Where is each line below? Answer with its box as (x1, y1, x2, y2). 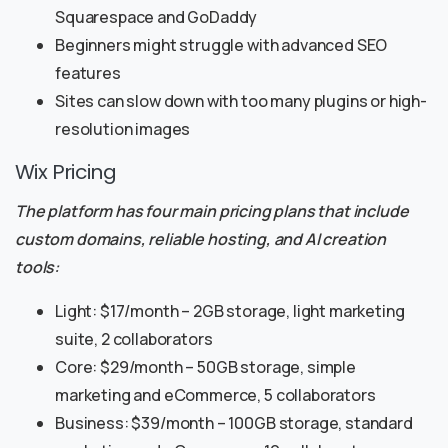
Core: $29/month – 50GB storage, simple (55, 356, 356, 379)
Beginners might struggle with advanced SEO (55, 34, 388, 57)
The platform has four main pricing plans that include (15, 200, 409, 223)
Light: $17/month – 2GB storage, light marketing (55, 300, 405, 323)
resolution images (55, 118, 191, 141)
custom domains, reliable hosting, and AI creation (15, 228, 387, 251)
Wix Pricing (15, 158, 117, 187)
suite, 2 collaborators (55, 328, 213, 351)
